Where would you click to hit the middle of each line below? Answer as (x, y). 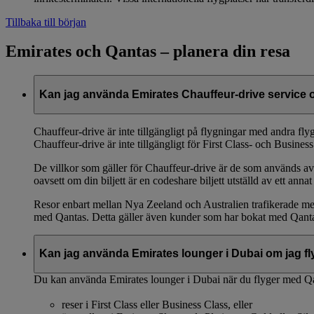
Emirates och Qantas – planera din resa (148, 52)
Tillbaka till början (46, 22)
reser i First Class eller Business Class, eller (157, 304)
